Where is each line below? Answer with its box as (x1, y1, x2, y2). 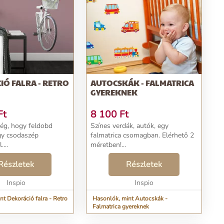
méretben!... (90, 140, 126, 149)
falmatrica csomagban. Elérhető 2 (90, 130, 194, 140)
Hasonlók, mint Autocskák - (92, 194, 167, 202)
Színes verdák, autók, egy (90, 121, 168, 130)
